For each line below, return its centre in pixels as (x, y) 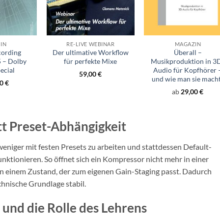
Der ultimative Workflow (90, 53)
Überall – (188, 53)
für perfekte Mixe (91, 61)
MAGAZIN (188, 44)
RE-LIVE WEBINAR (91, 44)
